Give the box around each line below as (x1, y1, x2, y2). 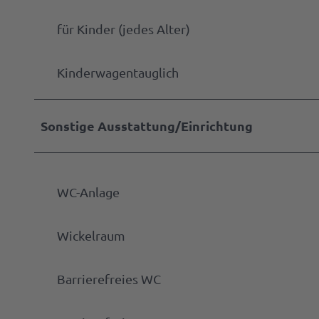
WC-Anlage (57, 184, 120, 199)
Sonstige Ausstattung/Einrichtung (41, 117, 253, 134)
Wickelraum (57, 227, 125, 243)
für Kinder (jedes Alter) (57, 21, 190, 36)
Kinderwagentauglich (57, 64, 179, 80)
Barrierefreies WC (57, 271, 161, 286)
